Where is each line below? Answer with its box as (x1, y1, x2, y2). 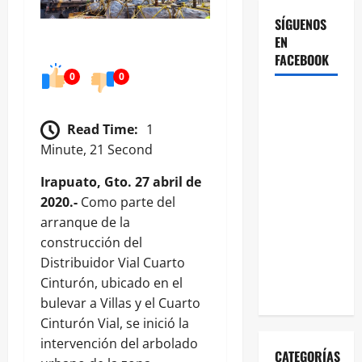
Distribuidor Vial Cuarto (40, 254, 185, 272)
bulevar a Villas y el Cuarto (40, 294, 200, 313)
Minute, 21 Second (40, 141, 153, 159)
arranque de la (40, 213, 130, 232)
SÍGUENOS (274, 14, 326, 34)
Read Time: (67, 120, 138, 138)
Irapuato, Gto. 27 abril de (40, 173, 201, 192)
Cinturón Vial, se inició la (40, 314, 189, 333)
